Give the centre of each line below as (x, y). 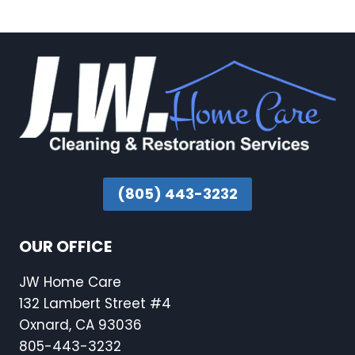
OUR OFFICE (65, 246)
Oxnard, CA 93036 (80, 325)
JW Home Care (70, 282)
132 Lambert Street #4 (95, 303)
